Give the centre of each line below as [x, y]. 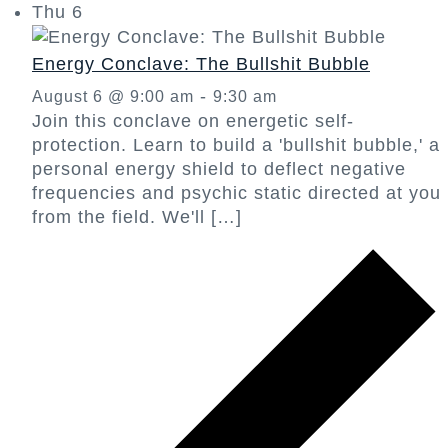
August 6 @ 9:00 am [113, 97]
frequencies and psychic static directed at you [236, 193]
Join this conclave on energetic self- [193, 121]
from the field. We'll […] [137, 217]
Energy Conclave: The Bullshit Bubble [201, 64]
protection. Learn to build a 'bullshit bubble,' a [236, 145]
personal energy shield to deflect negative [219, 169]
